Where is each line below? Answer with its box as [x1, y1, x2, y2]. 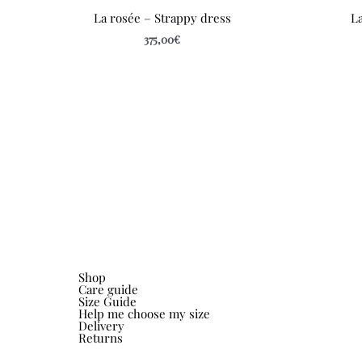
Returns [78, 330, 123, 347]
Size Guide [78, 293, 137, 310]
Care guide [78, 281, 138, 298]
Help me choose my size [78, 305, 210, 322]
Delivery [78, 318, 124, 335]
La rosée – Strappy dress [93, 10, 231, 27]
